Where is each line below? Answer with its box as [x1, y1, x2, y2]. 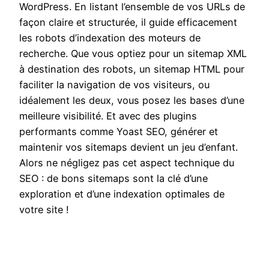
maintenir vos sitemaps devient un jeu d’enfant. [19, 141, 238, 153]
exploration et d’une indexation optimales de [19, 187, 225, 200]
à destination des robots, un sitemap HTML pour [19, 62, 244, 75]
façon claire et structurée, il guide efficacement [19, 16, 237, 28]
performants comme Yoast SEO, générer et [19, 125, 218, 138]
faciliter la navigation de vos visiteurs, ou [19, 78, 210, 91]
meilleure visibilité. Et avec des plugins [19, 109, 197, 122]
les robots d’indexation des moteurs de [19, 31, 201, 44]
